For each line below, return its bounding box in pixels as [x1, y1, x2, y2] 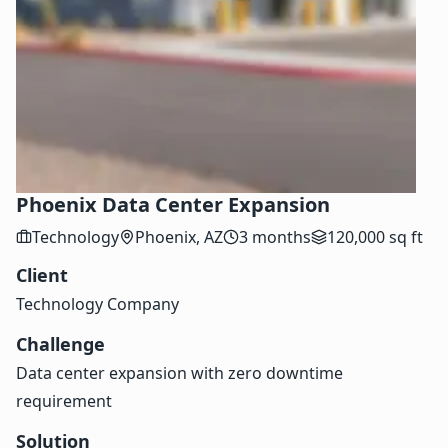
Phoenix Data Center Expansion [16, 191, 330, 219]
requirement [16, 390, 112, 413]
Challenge [16, 332, 105, 357]
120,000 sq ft [327, 226, 423, 249]
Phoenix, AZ [135, 226, 223, 249]
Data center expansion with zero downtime [16, 362, 343, 385]
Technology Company [16, 293, 179, 316]
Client [16, 263, 68, 288]
